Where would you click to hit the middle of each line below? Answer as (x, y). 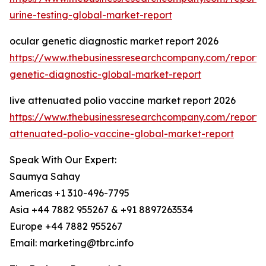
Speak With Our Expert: (63, 160)
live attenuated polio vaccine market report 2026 (123, 101)
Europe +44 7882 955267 (66, 227)
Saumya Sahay (45, 177)
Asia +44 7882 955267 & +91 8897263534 (101, 210)
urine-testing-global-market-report (91, 15)
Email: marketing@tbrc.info (72, 243)
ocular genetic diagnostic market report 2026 (114, 41)
